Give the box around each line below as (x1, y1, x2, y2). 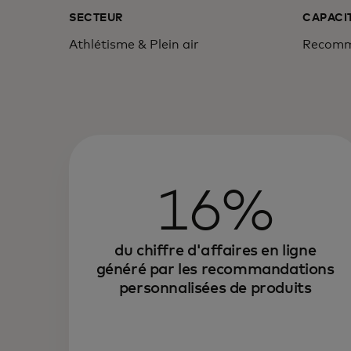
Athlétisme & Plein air (69, 38, 199, 51)
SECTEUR (69, 13, 124, 24)
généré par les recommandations (96, 262, 335, 277)
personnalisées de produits (118, 280, 312, 296)
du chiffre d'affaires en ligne (114, 243, 317, 259)
